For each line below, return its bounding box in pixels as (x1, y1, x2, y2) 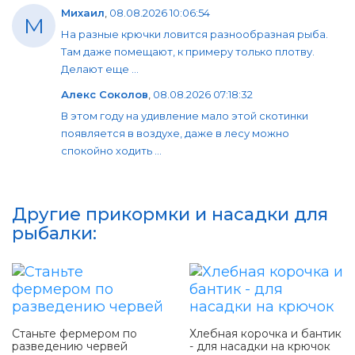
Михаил (61, 6, 105, 20)
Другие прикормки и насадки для (12, 204, 328, 226)
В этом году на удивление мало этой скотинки (61, 109, 308, 123)
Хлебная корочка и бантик (189, 326, 342, 342)
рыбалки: (12, 223, 97, 245)
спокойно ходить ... (61, 144, 162, 158)
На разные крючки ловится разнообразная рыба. (61, 28, 328, 41)
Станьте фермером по (12, 326, 137, 342)
